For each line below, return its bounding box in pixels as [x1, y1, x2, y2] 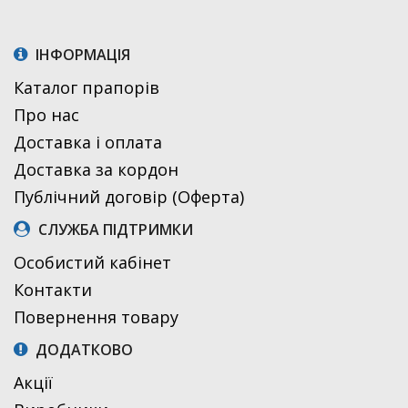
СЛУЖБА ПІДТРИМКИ [35, 219, 193, 240]
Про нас [14, 104, 79, 127]
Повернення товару [14, 306, 178, 329]
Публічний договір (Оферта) [14, 186, 244, 209]
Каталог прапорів [14, 76, 159, 99]
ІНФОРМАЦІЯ [32, 45, 130, 66]
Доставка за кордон [14, 158, 178, 181]
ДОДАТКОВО [32, 340, 133, 361]
